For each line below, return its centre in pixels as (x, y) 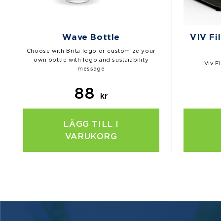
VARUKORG (91, 137)
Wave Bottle (91, 37)
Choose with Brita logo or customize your (91, 51)
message (91, 69)
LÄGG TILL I (91, 124)
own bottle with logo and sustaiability (91, 60)
